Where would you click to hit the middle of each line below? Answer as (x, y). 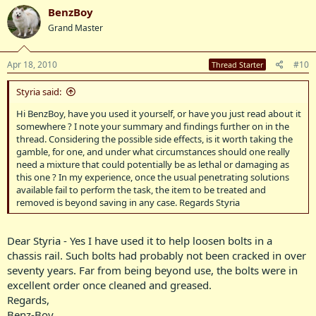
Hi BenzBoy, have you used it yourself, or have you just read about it (159, 113)
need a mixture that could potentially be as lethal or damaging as (153, 164)
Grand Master (75, 28)
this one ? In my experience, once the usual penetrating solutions (153, 177)
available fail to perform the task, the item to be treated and (141, 189)
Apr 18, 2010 (32, 64)
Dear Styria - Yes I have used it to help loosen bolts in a (140, 241)
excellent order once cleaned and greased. (109, 285)
